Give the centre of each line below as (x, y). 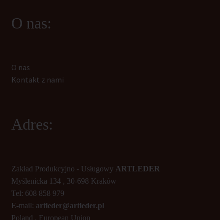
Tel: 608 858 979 (38, 193)
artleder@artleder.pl (70, 205)
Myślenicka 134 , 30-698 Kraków (64, 181)
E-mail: (23, 205)
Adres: (32, 124)
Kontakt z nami (37, 79)
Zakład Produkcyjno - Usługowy (63, 168)
